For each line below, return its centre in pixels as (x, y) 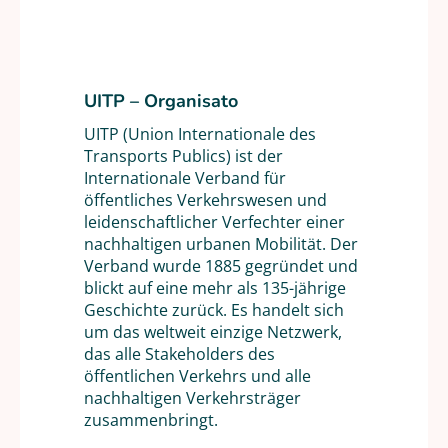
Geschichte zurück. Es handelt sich (214, 310)
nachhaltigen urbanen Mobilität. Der (221, 244)
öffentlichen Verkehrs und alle (197, 376)
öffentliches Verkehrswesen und (205, 200)
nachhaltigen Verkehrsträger (192, 398)
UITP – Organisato (161, 101)
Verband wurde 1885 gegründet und (221, 266)
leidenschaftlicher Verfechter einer (214, 222)
